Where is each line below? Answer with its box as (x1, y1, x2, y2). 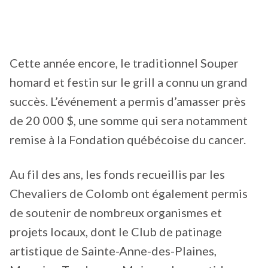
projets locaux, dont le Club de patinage (10, 224, 222, 239)
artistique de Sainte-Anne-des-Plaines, (10, 243, 217, 258)
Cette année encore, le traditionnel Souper (10, 56, 239, 71)
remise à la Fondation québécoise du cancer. (10, 132, 246, 147)
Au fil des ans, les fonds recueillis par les (10, 166, 225, 181)
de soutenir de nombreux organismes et (10, 205, 222, 220)
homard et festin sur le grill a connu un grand (10, 75, 248, 90)
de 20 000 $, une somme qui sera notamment (10, 113, 248, 128)
